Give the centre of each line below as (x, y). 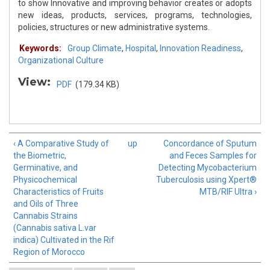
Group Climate (95, 49)
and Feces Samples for (213, 156)
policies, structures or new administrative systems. (114, 27)
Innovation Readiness (200, 49)
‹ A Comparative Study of (61, 144)
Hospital (141, 49)
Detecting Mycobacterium (208, 168)
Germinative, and (46, 168)
